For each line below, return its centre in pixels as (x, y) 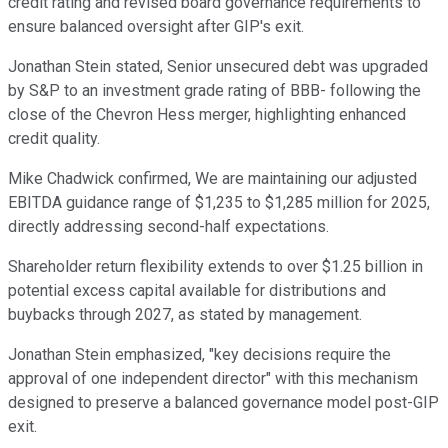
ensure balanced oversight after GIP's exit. (156, 26)
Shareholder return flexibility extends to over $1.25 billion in (215, 266)
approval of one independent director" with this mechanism (213, 378)
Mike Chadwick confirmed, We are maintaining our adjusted (212, 178)
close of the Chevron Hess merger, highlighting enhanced (207, 114)
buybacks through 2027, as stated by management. (185, 314)
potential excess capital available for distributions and (197, 290)
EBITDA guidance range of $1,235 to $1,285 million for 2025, (219, 202)
